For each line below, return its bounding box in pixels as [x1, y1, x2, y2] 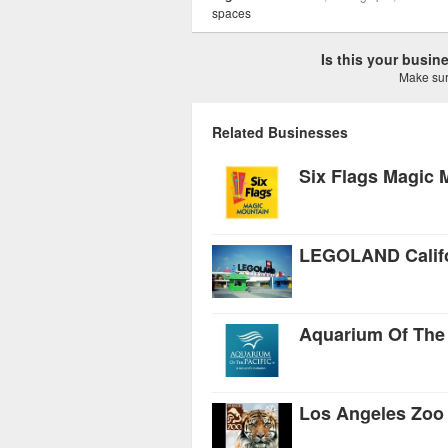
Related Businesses [212, 122, 348, 142]
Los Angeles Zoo [299, 399, 444, 426]
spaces [212, 4, 251, 21]
